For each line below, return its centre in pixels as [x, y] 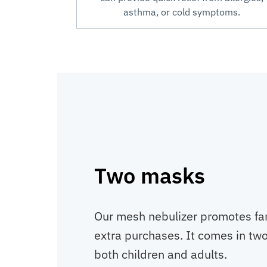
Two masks [150, 175]
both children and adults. [161, 254]
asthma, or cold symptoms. [182, 12]
